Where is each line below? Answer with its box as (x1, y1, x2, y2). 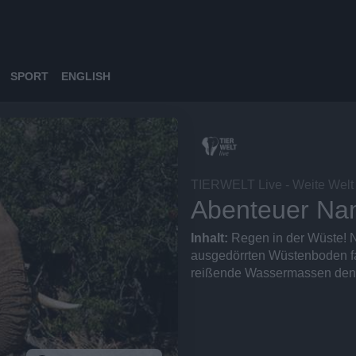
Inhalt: (191, 231, 231, 245)
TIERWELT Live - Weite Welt (191, 178, 354, 192)
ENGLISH (61, 70, 110, 83)
